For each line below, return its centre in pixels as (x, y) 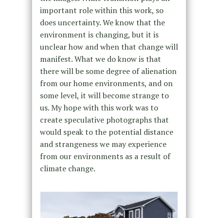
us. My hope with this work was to (99, 107)
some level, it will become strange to (104, 95)
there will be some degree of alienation (108, 71)
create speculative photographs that (104, 119)
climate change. (67, 168)
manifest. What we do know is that (100, 59)
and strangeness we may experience (103, 144)
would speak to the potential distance (106, 132)
